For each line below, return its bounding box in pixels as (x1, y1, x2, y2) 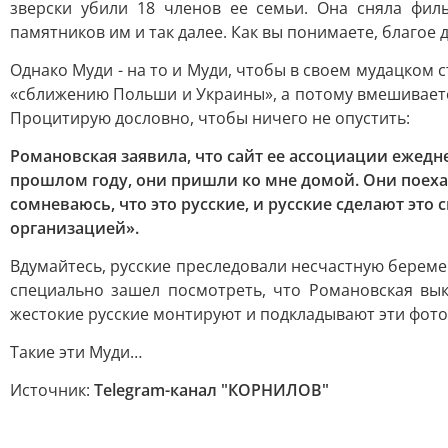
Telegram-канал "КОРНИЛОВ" (94, 379, 329, 401)
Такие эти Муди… (10, 341, 142, 363)
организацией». (10, 217, 139, 239)
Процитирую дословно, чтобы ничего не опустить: (10, 107, 410, 129)
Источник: (10, 379, 94, 401)
